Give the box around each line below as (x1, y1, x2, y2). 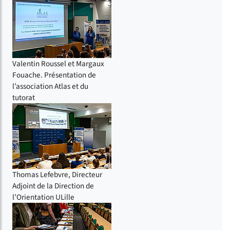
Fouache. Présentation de (12, 69, 96, 81)
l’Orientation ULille (12, 191, 74, 203)
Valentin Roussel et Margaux (12, 57, 104, 69)
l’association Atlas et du (12, 80, 88, 92)
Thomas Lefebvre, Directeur (12, 168, 102, 180)
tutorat (12, 91, 35, 103)
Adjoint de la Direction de (12, 180, 94, 191)
